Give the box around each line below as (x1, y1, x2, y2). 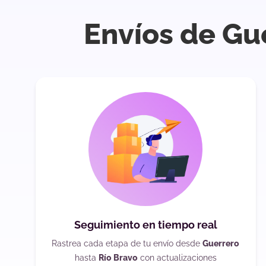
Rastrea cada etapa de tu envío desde (52, 239, 203, 249)
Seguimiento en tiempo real (74, 218, 217, 232)
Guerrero (202, 239, 240, 249)
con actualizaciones (137, 253, 217, 263)
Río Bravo (98, 253, 138, 263)
